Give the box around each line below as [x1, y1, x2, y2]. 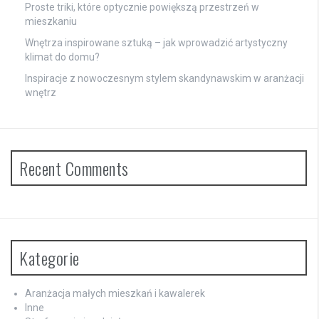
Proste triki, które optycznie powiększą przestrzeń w [25, 1, 259, 14]
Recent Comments [19, 155, 129, 182]
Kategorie [19, 245, 80, 271]
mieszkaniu [25, 16, 77, 28]
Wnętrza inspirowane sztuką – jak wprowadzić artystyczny [25, 37, 288, 49]
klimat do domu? [25, 51, 100, 63]
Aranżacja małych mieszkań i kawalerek [25, 288, 205, 300]
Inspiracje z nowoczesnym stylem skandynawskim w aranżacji [25, 73, 304, 85]
